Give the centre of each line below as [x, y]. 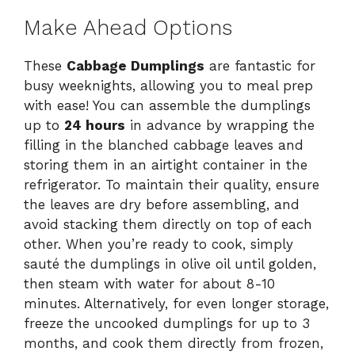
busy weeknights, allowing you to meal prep [168, 86]
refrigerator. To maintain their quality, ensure [172, 185]
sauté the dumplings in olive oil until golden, [170, 264]
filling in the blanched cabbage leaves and [164, 145]
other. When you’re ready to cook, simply [158, 244]
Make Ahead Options [128, 28]
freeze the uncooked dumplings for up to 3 [167, 324]
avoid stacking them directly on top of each [168, 225]
